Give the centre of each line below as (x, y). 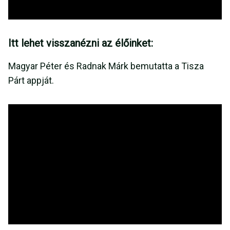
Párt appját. (32, 81)
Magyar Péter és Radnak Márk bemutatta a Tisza (106, 66)
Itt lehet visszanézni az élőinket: (81, 43)
